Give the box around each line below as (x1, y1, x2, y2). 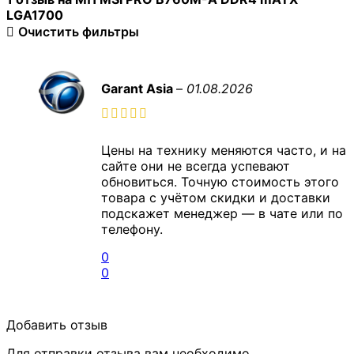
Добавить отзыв (6, 317, 107, 333)
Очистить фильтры (17, 24, 139, 40)
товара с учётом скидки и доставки (101, 190, 330, 206)
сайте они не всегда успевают (101, 158, 290, 175)
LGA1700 (6, 7, 63, 24)
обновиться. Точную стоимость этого (101, 174, 339, 190)
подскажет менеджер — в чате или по (101, 205, 343, 222)
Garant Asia (101, 81, 176, 97)
